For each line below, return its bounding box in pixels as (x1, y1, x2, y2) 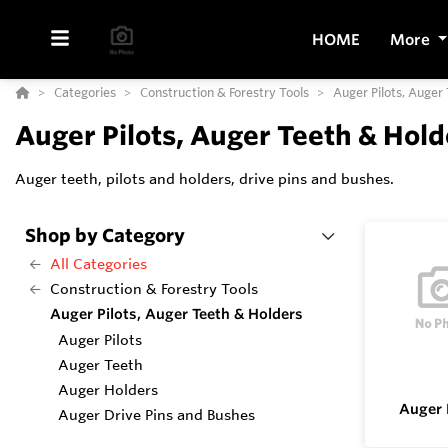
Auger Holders (58, 381, 158, 399)
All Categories (50, 255, 147, 273)
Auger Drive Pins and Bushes (58, 406, 255, 424)
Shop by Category (25, 224, 185, 246)
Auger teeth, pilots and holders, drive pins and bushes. (15, 170, 394, 188)
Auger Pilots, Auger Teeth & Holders (50, 305, 303, 323)
